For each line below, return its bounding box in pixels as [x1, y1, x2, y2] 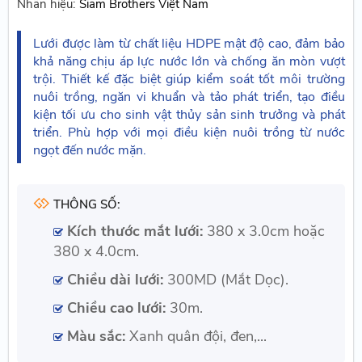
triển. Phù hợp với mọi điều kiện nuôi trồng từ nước [33, 123, 345, 141]
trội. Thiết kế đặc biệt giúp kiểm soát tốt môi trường [33, 69, 345, 88]
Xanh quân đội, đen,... [124, 326, 267, 346]
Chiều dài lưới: [66, 269, 163, 289]
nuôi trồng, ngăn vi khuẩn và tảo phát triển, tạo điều [33, 87, 345, 106]
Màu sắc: [66, 326, 125, 346]
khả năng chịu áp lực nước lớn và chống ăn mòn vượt [33, 52, 345, 70]
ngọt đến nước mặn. [33, 141, 147, 159]
